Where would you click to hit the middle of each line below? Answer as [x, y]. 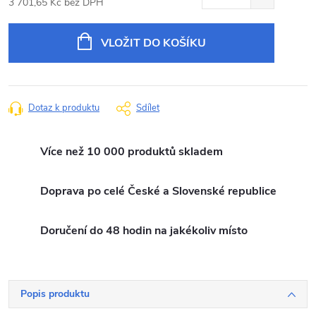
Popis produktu [55, 294]
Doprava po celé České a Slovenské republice [158, 191]
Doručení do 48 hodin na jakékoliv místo [144, 231]
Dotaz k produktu [64, 108]
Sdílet [148, 108]
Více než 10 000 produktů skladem [132, 152]
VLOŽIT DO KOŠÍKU [153, 43]
